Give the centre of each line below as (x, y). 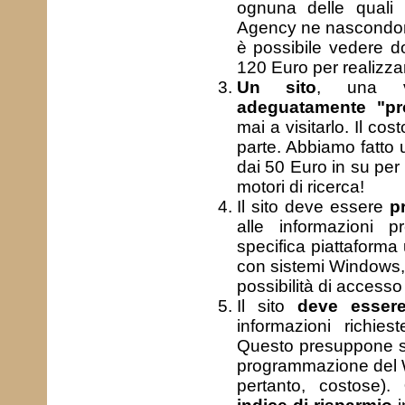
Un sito (277, 87)
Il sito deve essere (313, 207)
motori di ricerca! (300, 187)
